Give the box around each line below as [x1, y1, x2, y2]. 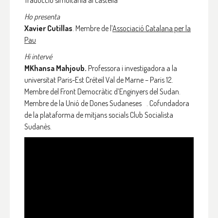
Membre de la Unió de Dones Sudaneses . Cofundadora [24, 98, 189, 108]
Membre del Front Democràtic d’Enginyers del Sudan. [24, 87, 181, 96]
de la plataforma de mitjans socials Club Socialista [24, 110, 173, 120]
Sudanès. [24, 122, 52, 131]
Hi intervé [24, 52, 52, 61]
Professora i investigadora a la [88, 63, 177, 73]
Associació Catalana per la [112, 23, 191, 33]
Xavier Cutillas [24, 23, 73, 33]
